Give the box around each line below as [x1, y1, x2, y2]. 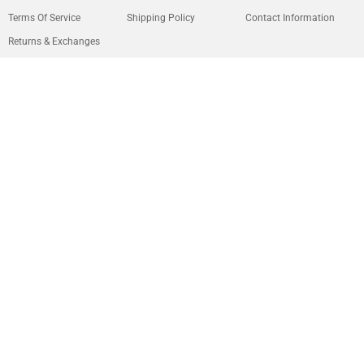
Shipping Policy [127, 11, 195, 24]
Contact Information [245, 11, 335, 24]
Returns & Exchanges [8, 35, 100, 47]
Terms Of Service [8, 11, 80, 24]
